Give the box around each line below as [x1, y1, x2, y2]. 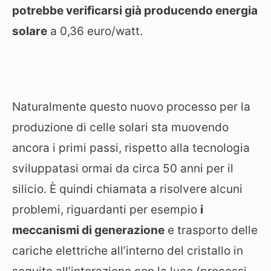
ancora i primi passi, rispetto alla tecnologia [12, 141, 250, 155]
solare [12, 24, 47, 38]
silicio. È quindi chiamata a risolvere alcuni [12, 182, 243, 196]
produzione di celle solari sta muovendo [12, 120, 229, 134]
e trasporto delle [165, 223, 258, 237]
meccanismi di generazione [12, 223, 165, 237]
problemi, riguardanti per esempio [12, 203, 200, 217]
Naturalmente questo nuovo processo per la [12, 100, 250, 114]
